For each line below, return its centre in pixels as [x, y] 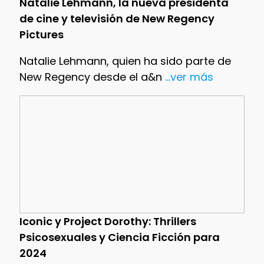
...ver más [187, 77]
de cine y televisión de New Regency [117, 18]
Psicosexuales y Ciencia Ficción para [119, 237]
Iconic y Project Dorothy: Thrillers [108, 221]
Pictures [41, 34]
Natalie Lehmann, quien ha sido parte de [125, 61]
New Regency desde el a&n [90, 77]
